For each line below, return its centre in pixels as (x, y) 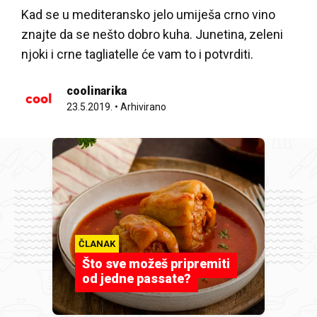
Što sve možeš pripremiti (156, 264)
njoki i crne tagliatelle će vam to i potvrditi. (137, 54)
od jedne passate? (137, 278)
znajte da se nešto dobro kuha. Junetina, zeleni (152, 34)
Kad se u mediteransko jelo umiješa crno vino (148, 15)
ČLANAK (97, 244)
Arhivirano (143, 107)
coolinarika (97, 91)
